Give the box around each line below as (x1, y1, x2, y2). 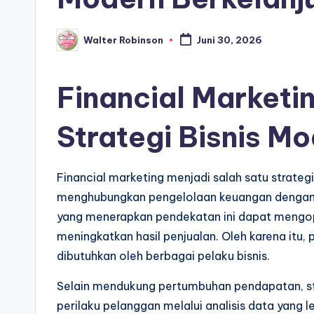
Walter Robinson (83, 34, 163, 46)
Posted (56, 38, 92, 50)
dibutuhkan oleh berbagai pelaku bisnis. (57, 249, 270, 263)
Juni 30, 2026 (196, 34, 262, 46)
